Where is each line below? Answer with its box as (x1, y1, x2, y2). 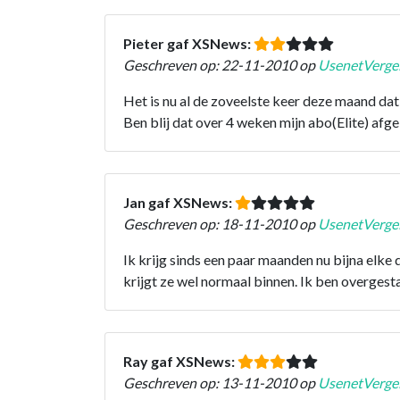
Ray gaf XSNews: (123, 352, 237, 370)
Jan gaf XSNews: (123, 193, 235, 211)
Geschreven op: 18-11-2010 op (123, 214, 318, 232)
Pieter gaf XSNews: (123, 34, 254, 52)
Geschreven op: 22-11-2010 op (123, 55, 318, 73)
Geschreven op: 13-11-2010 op (123, 373, 318, 391)
